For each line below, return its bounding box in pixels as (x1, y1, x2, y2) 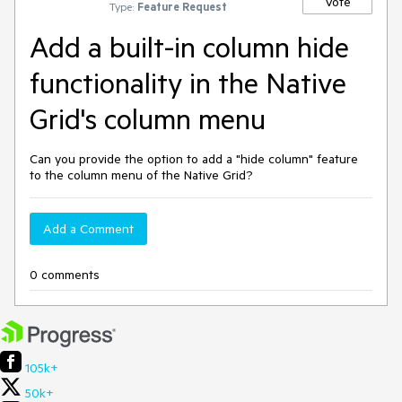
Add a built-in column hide (30, 29, 349, 65)
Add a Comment (43, 221, 134, 237)
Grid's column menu (30, 100, 266, 136)
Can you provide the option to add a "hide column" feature (30, 151, 358, 167)
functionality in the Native (30, 65, 346, 100)
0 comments (30, 267, 100, 283)
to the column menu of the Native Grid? (30, 167, 253, 183)
